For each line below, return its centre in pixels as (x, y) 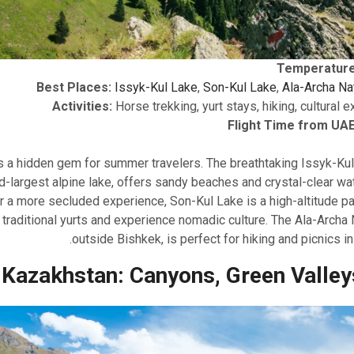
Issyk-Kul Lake (156, 87)
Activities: (82, 106)
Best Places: (74, 87)
